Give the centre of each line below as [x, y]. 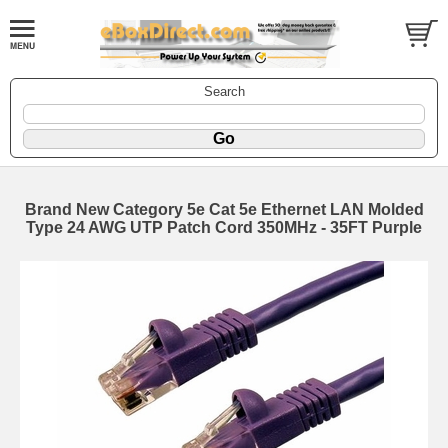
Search [224, 91]
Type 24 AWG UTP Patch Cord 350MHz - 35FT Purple [224, 227]
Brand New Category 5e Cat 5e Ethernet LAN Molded [224, 209]
